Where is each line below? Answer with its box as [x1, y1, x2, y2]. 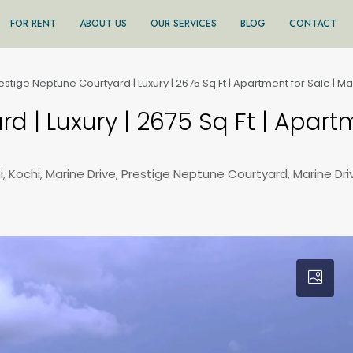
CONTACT [289, 17, 336, 31]
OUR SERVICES [150, 17, 217, 31]
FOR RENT [10, 17, 56, 31]
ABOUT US [80, 17, 127, 31]
